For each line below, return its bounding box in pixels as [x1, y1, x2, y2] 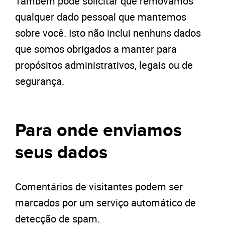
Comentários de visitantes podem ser [15, 180, 183, 193]
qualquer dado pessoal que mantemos [15, 10, 186, 24]
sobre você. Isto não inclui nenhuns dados [15, 26, 201, 40]
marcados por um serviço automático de [15, 196, 196, 209]
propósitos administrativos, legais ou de [15, 58, 193, 72]
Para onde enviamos [15, 120, 182, 142]
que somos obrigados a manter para [15, 42, 177, 56]
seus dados [15, 142, 107, 164]
